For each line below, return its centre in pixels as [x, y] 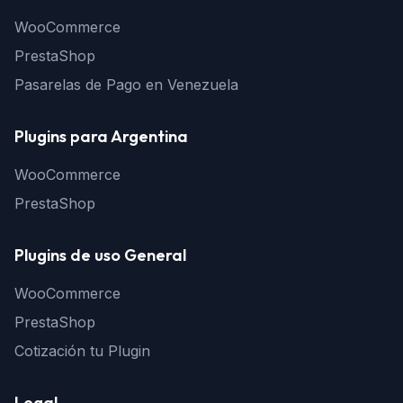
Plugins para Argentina [101, 136]
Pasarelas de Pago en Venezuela [126, 85]
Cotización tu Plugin [82, 351]
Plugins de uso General [100, 255]
